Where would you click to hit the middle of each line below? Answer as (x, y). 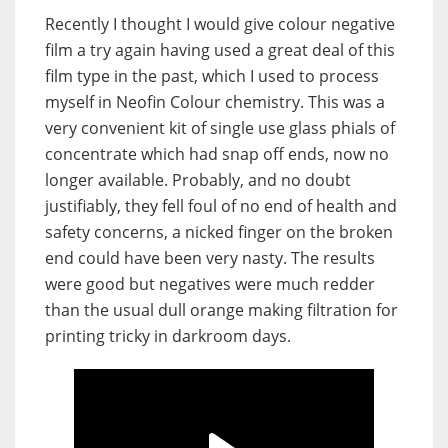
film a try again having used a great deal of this (220, 49)
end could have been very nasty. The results (210, 257)
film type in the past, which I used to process (212, 75)
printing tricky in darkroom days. (168, 335)
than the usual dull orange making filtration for (221, 309)
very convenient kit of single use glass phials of (220, 127)
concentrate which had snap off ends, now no (217, 153)
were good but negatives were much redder (210, 283)
